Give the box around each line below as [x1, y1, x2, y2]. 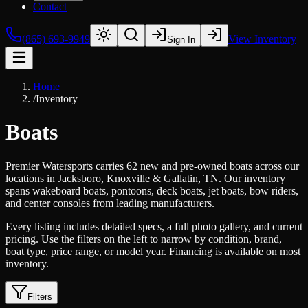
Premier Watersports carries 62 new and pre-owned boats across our [5, 159, 299, 172]
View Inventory [228, 33, 296, 45]
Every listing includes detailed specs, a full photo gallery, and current [5, 220, 302, 232]
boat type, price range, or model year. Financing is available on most [5, 245, 300, 257]
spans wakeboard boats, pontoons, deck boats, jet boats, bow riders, [5, 184, 298, 197]
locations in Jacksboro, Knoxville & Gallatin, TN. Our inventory [5, 172, 285, 184]
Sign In [167, 34, 195, 45]
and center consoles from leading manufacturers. [5, 197, 214, 209]
